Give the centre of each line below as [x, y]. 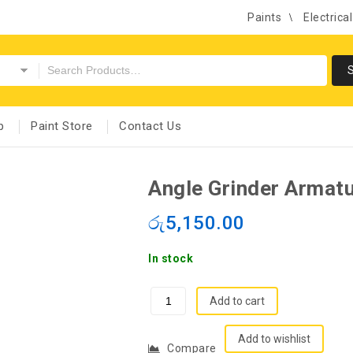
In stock [171, 258]
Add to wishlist [274, 339]
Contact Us [150, 126]
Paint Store [62, 126]
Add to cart [237, 301]
